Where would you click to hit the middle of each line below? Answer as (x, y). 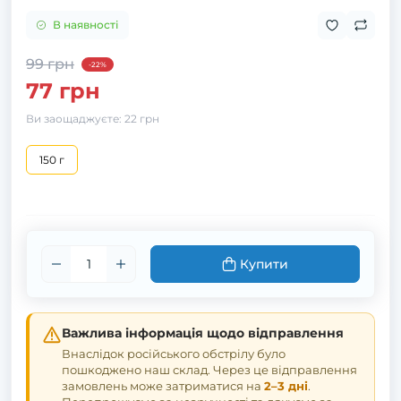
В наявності (85, 25)
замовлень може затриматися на (163, 386)
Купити (264, 264)
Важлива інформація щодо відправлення (203, 333)
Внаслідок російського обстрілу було (174, 354)
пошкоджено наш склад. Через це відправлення (209, 370)
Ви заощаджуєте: (75, 119)
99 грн (50, 64)
